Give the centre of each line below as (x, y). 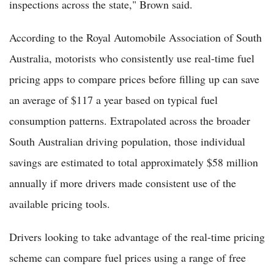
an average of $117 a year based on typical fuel (113, 100)
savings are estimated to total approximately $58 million (134, 162)
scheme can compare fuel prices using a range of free (128, 258)
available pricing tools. (60, 204)
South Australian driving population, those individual (127, 142)
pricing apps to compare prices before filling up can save (134, 79)
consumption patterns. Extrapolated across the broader (130, 121)
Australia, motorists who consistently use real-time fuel (132, 58)
